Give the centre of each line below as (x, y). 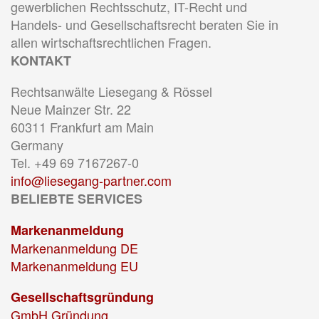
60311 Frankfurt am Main (82, 127)
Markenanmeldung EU (74, 266)
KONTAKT (41, 61)
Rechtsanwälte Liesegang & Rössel (111, 91)
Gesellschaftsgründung (82, 297)
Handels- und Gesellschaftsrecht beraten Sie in (145, 24)
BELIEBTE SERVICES (77, 199)
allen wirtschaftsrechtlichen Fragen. (111, 42)
